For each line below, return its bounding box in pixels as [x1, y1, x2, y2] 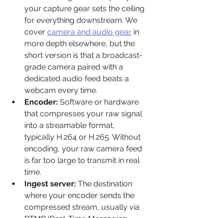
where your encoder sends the [24, 191, 136, 200]
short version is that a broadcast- [24, 51, 143, 60]
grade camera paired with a [24, 62, 125, 72]
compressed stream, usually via [24, 202, 142, 212]
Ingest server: [24, 179, 76, 189]
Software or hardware [58, 97, 141, 107]
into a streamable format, [24, 121, 117, 130]
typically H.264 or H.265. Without [24, 132, 143, 142]
